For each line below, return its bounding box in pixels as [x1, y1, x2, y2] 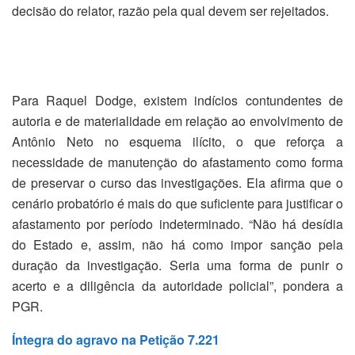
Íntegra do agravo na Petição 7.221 [12, 330, 219, 349]
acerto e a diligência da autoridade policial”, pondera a [12, 277, 343, 296]
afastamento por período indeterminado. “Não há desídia [12, 215, 343, 234]
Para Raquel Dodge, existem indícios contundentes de [12, 91, 343, 110]
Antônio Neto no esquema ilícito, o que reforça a [12, 132, 343, 151]
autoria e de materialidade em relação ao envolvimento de [12, 112, 343, 131]
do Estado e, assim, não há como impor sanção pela [12, 235, 343, 254]
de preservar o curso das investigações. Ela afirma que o [12, 174, 343, 193]
